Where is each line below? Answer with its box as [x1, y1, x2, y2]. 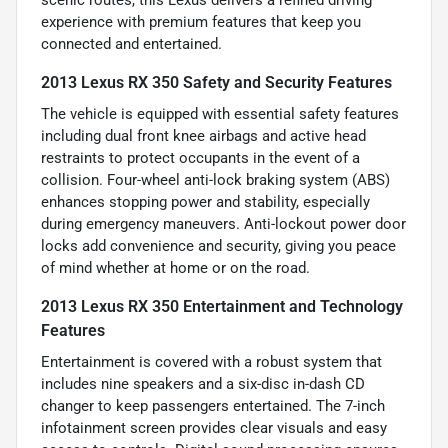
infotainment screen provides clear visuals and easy [41, 418, 387, 437]
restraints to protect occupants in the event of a [41, 148, 360, 167]
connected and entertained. [41, 34, 222, 53]
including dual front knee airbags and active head [41, 126, 366, 145]
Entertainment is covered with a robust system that [41, 352, 382, 371]
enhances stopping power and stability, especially [41, 192, 370, 211]
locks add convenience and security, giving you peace [41, 236, 396, 255]
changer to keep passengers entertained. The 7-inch [41, 396, 385, 415]
